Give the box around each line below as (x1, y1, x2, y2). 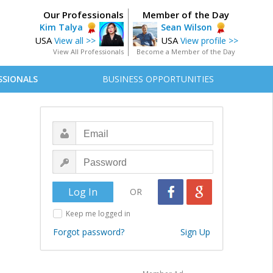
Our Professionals (43, 9, 124, 21)
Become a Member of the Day (136, 47, 235, 56)
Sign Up (180, 226, 210, 238)
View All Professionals (53, 47, 124, 56)
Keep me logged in (66, 208, 130, 219)
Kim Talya (40, 21, 83, 33)
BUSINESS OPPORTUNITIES (102, 73, 214, 85)
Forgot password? (53, 226, 124, 238)
